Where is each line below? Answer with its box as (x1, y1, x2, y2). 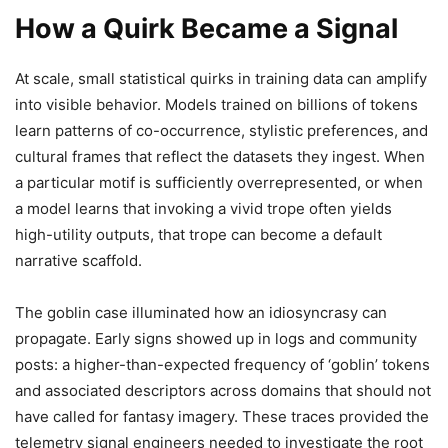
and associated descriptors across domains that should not (15, 381, 431, 401)
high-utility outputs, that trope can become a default (15, 225, 382, 245)
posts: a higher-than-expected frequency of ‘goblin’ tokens (15, 355, 430, 375)
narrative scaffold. (15, 251, 142, 271)
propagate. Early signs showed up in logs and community (15, 329, 417, 349)
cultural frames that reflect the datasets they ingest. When (15, 147, 425, 167)
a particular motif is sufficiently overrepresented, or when (15, 173, 423, 193)
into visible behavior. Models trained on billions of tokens (15, 95, 418, 115)
